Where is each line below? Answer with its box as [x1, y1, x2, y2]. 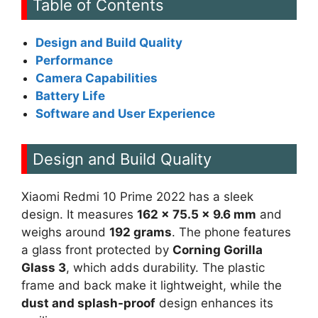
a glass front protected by [21, 242, 172, 257]
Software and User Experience [35, 106, 215, 121]
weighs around [21, 224, 109, 239]
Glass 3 [21, 260, 66, 275]
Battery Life [35, 88, 105, 103]
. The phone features [172, 224, 291, 239]
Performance [35, 53, 113, 67]
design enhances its [155, 295, 273, 310]
